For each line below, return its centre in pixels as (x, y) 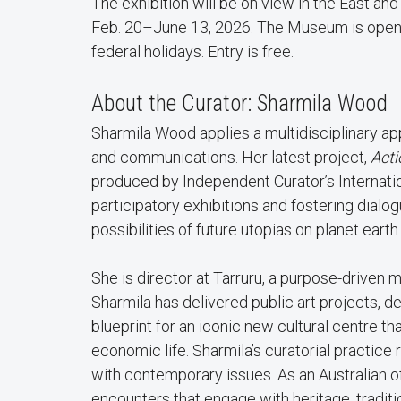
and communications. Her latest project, (231, 157)
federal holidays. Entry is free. (192, 51)
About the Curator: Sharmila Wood (239, 103)
